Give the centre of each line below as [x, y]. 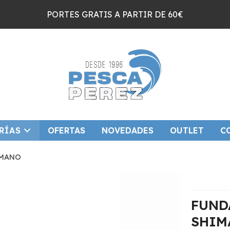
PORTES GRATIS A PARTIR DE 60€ [115, 14]
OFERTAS [66, 130]
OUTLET [187, 130]
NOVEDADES [127, 130]
